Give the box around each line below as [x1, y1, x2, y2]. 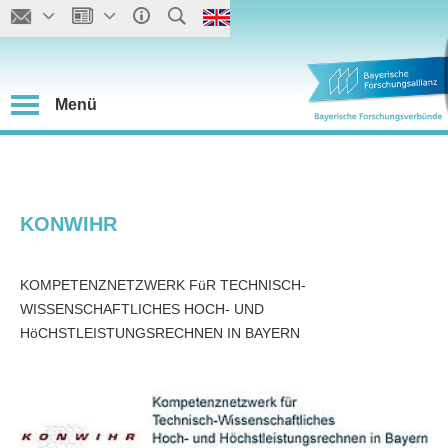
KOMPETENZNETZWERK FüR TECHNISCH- [20, 277, 306, 293]
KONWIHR [20, 213, 117, 235]
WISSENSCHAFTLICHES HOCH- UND [20, 301, 264, 317]
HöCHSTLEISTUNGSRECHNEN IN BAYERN [20, 325, 300, 341]
